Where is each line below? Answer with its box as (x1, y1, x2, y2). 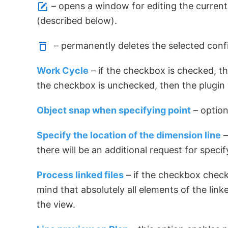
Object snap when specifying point (37, 105, 191, 116)
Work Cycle (37, 65, 89, 76)
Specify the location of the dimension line (37, 130, 221, 140)
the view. (37, 199, 78, 210)
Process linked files (37, 169, 124, 180)
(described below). (37, 15, 117, 26)
